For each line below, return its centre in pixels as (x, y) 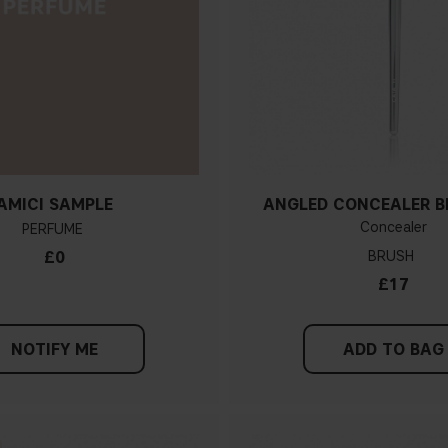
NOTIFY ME (55, 350)
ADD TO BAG (393, 350)
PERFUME (52, 230)
